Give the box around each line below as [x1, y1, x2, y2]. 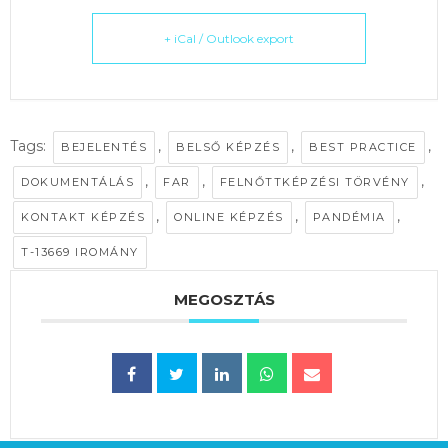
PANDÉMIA [312, 210, 386, 225]
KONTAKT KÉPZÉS [21, 210, 145, 225]
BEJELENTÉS [61, 140, 147, 155]
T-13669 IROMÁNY [21, 245, 139, 260]
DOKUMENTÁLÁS [21, 175, 134, 190]
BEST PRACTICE [309, 140, 417, 155]
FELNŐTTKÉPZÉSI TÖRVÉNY [219, 175, 410, 190]
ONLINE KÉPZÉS [174, 210, 284, 225]
